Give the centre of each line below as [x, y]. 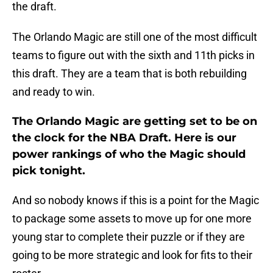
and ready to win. [54, 92]
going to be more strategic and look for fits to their [132, 255]
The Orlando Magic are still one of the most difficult [135, 37]
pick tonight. [49, 171]
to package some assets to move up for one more [132, 219]
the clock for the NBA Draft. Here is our [124, 138]
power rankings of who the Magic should [129, 154]
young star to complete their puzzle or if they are [129, 237]
